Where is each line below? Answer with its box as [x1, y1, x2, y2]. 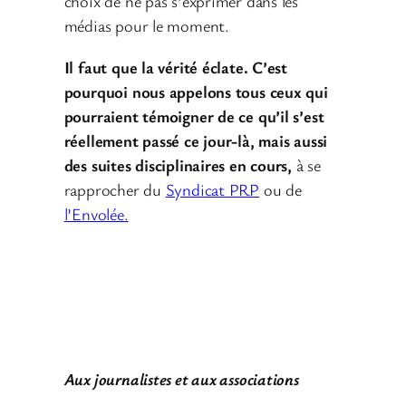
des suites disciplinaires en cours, [63, 153, 293, 176]
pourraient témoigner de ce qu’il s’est [63, 104, 324, 127]
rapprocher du [63, 178, 166, 200]
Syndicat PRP [165, 178, 260, 200]
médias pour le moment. [63, 14, 229, 37]
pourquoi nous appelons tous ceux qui [63, 80, 328, 102]
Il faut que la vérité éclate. [63, 55, 248, 78]
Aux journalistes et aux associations [63, 367, 299, 390]
